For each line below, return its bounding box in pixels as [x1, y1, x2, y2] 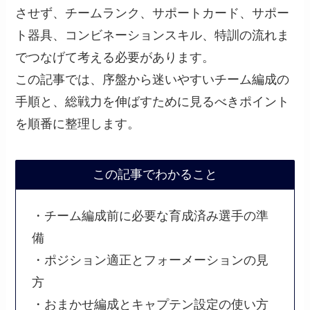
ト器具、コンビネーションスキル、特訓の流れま [15, 28, 290, 42]
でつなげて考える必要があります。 [15, 50, 215, 64]
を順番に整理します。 [15, 116, 140, 131]
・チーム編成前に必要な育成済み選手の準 [31, 208, 268, 223]
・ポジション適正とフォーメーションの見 [31, 253, 268, 267]
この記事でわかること [93, 167, 217, 182]
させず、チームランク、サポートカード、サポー [15, 6, 290, 20]
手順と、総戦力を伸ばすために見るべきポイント [15, 94, 290, 109]
